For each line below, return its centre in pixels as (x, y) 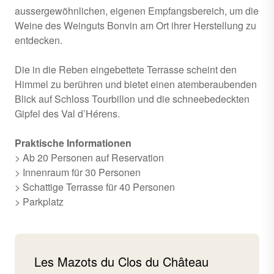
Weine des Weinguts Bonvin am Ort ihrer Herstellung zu (135, 25)
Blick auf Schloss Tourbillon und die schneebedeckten (132, 99)
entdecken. (39, 40)
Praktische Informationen (73, 143)
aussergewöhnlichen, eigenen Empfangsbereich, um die (137, 11)
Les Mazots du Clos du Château (121, 261)
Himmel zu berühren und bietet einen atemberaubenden (136, 84)
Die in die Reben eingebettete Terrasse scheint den (126, 69)
